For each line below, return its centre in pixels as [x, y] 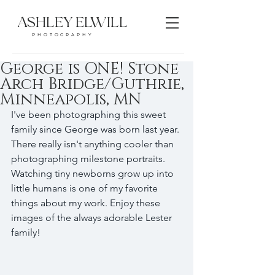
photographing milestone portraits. [89, 159]
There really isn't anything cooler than [94, 144]
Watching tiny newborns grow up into [94, 173]
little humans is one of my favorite [86, 188]
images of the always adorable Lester [93, 218]
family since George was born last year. [96, 129]
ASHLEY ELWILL [72, 23]
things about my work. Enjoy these [87, 203]
